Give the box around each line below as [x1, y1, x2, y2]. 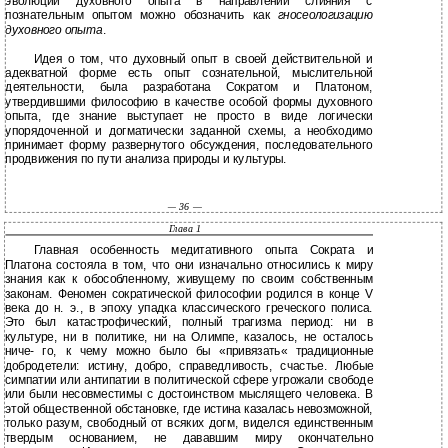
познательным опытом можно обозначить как [5, 8, 279, 23]
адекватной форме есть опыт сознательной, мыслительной [5, 66, 373, 81]
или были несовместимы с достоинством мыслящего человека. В [4, 387, 374, 402]
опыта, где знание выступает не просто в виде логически [5, 109, 373, 124]
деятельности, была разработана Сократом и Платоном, [5, 80, 373, 95]
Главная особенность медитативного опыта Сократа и [33, 243, 373, 258]
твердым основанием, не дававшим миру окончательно [4, 431, 374, 445]
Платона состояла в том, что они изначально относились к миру [4, 258, 374, 272]
